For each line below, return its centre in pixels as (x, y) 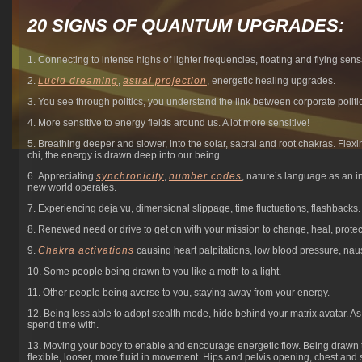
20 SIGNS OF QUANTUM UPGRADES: (186, 25)
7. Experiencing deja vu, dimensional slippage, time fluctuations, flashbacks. (194, 208)
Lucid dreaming (78, 81)
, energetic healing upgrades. (271, 81)
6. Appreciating (62, 176)
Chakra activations (86, 250)
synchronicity (130, 176)
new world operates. (72, 187)
